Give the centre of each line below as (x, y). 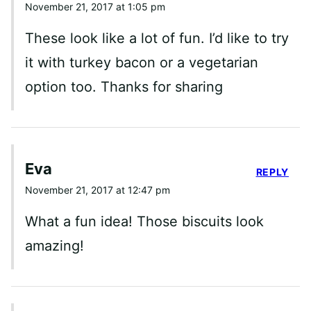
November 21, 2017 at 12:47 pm (98, 190)
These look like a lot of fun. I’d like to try (157, 38)
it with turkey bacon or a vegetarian (142, 62)
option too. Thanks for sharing (124, 86)
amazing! (54, 245)
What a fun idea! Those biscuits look (144, 221)
